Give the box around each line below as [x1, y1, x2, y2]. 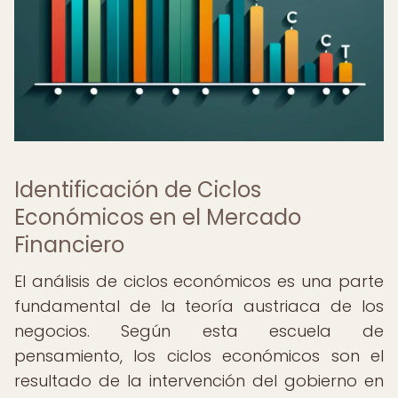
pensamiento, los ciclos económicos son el [14, 345, 384, 367]
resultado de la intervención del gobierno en [14, 370, 384, 392]
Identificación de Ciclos [14, 175, 261, 204]
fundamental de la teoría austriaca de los [14, 295, 384, 317]
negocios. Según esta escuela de [14, 320, 384, 342]
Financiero [14, 230, 124, 259]
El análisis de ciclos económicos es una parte [14, 270, 384, 292]
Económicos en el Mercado [14, 203, 301, 232]
